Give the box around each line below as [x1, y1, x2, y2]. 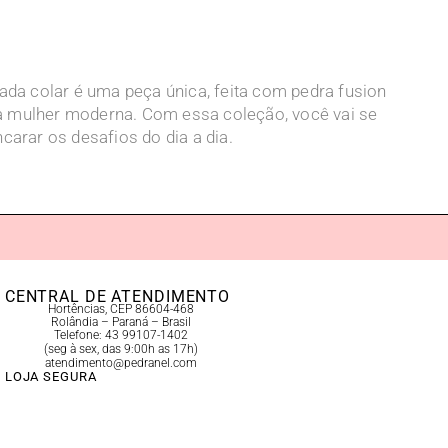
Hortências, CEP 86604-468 [47, 301, 194, 316]
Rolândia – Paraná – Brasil [50, 314, 191, 329]
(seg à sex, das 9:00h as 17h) [43, 341, 198, 356]
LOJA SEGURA [4, 369, 97, 385]
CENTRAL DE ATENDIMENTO [4, 286, 230, 306]
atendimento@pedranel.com [44, 355, 197, 370]
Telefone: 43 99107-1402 [53, 327, 188, 342]
